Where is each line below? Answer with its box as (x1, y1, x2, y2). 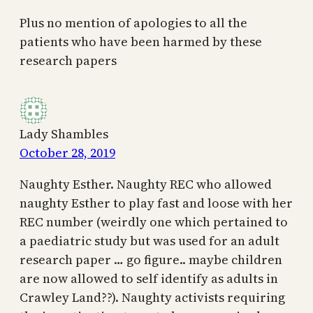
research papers (20, 52, 117, 70)
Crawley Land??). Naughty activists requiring (20, 289, 285, 307)
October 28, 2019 (20, 144, 115, 162)
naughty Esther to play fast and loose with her (20, 194, 293, 212)
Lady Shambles (20, 125, 108, 143)
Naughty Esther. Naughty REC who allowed (20, 175, 272, 194)
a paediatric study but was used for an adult (20, 232, 279, 250)
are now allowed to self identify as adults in (20, 270, 278, 288)
